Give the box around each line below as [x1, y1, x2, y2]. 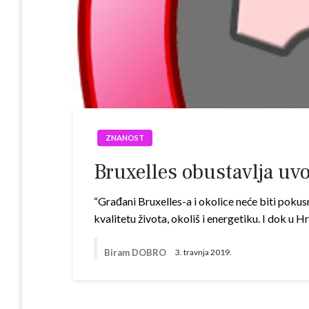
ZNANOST [106, 133, 145, 142]
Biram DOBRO [104, 246, 169, 258]
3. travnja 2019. [175, 247, 232, 258]
